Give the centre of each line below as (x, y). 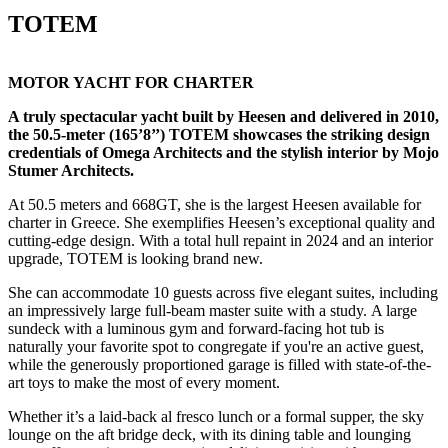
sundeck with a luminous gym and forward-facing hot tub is (196, 329)
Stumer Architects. (71, 171)
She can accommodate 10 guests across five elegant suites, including (223, 293)
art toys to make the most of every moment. (144, 383)
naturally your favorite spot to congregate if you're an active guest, (216, 347)
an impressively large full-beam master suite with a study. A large (212, 311)
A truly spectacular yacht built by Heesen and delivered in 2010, (223, 117)
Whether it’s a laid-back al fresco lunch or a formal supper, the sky (216, 417)
